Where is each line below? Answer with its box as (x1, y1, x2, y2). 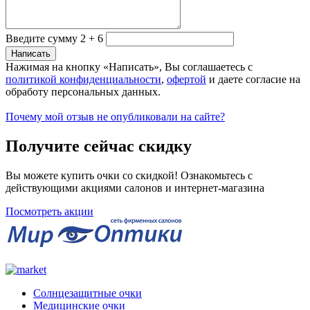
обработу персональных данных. (6, 86, 161, 98)
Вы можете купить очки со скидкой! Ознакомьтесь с (6, 169, 253, 181)
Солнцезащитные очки (33, 286, 142, 299)
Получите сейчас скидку (6, 137, 192, 155)
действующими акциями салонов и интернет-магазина (6, 181, 264, 194)
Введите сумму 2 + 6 (6, 33, 103, 45)
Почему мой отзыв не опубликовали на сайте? (6, 111, 225, 123)
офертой (167, 73, 206, 86)
